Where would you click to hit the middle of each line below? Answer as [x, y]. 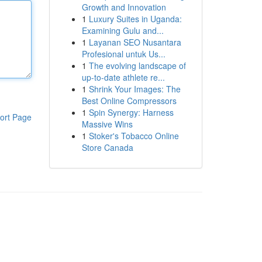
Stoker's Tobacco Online [134, 136]
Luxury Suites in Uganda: [135, 19]
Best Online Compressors [129, 101]
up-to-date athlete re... [123, 77]
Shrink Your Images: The [135, 89]
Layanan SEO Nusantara [135, 42]
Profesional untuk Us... [123, 54]
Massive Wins [107, 124]
